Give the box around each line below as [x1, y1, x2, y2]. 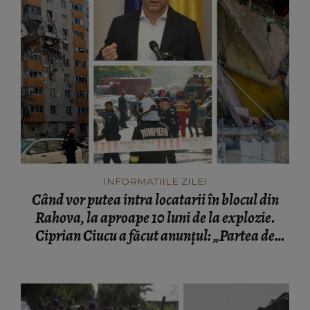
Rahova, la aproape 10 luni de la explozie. [35, 208, 275, 229]
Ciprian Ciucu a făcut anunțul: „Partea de [35, 226, 275, 247]
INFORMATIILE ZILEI [102, 176, 208, 188]
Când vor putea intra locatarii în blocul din [31, 190, 279, 211]
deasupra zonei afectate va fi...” [63, 244, 247, 265]
